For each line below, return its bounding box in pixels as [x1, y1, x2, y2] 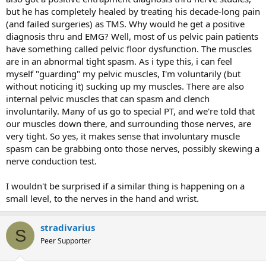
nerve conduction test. [6, 155, 97, 167]
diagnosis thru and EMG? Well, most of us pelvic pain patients [6, 30, 258, 42]
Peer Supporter [40, 236, 91, 246]
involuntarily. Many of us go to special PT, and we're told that [6, 105, 255, 117]
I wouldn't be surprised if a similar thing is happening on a [6, 180, 245, 192]
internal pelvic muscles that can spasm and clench [6, 93, 210, 104]
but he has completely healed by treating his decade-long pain [6, 5, 260, 17]
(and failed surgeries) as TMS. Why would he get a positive [6, 18, 245, 30]
